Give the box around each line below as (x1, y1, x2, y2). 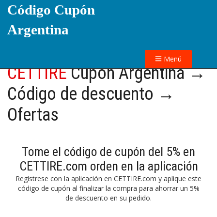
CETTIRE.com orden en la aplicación (19, 159, 198, 173)
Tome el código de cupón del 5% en (22, 144, 195, 159)
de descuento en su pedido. (65, 193, 152, 202)
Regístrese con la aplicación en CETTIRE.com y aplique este (15, 174, 201, 183)
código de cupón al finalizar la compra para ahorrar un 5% (17, 184, 200, 193)
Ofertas (7, 105, 59, 125)
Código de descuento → (7, 84, 175, 104)
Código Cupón (7, 2, 95, 17)
